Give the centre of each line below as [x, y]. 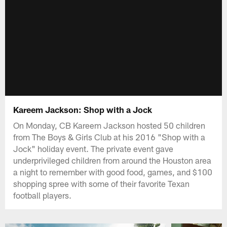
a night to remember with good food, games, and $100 [113, 172]
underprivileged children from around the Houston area [112, 160]
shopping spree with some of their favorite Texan [102, 183]
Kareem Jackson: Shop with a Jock [83, 109]
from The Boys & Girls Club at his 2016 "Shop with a [109, 137]
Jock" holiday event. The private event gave [93, 148]
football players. [43, 195]
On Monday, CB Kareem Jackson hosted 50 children [109, 125]
